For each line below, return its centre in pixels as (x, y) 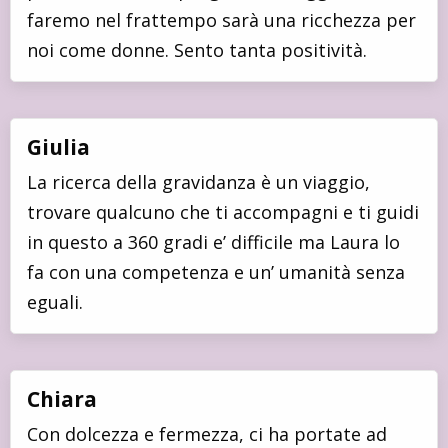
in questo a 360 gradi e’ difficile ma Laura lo (213, 241)
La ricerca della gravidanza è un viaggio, (198, 181)
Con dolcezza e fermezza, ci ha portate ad (207, 433)
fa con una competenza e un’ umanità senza (216, 271)
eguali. (55, 301)
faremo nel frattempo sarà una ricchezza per (221, 19)
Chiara (62, 398)
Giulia (58, 146)
